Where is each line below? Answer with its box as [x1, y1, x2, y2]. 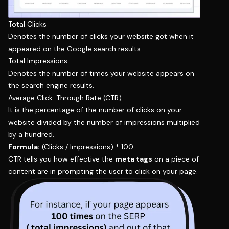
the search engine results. [8, 80, 94, 90]
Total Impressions [8, 56, 67, 65]
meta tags [115, 154, 152, 164]
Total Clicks [8, 19, 47, 29]
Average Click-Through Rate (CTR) [8, 93, 122, 102]
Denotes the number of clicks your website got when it [8, 31, 194, 41]
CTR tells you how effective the [8, 154, 115, 164]
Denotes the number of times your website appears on [8, 68, 194, 78]
